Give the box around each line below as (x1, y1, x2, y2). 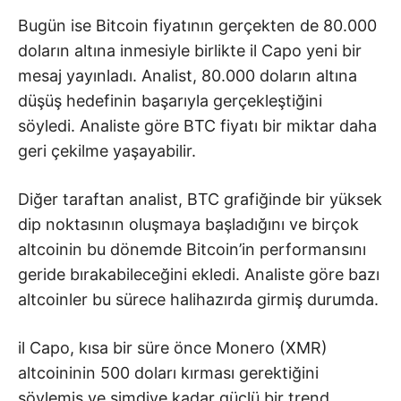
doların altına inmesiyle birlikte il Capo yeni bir (18, 41, 362, 61)
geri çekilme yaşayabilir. (18, 141, 196, 161)
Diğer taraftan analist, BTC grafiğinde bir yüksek (18, 190, 382, 209)
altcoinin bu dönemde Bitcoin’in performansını (18, 240, 366, 260)
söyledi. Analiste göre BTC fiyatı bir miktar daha (18, 116, 377, 136)
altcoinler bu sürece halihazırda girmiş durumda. (18, 290, 379, 310)
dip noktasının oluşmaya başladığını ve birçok (18, 215, 359, 235)
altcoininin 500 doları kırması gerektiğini (18, 363, 319, 383)
